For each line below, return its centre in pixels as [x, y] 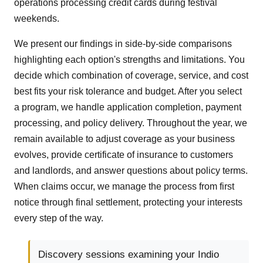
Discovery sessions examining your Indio [129, 255]
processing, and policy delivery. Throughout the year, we [131, 123]
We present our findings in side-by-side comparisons [123, 44]
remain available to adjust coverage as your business [124, 139]
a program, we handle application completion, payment [128, 107]
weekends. [37, 19]
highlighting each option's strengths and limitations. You [129, 60]
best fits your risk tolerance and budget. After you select [128, 92]
